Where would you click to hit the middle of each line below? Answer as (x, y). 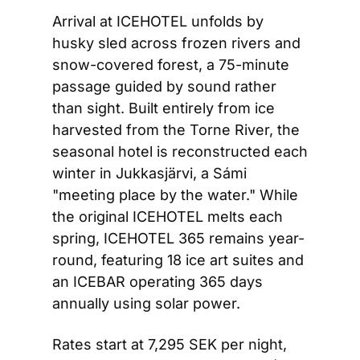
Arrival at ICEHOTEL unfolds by (158, 22)
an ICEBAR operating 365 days (157, 282)
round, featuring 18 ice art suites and (178, 260)
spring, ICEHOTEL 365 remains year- (178, 239)
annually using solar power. (146, 304)
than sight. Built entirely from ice (164, 108)
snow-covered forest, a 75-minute (171, 65)
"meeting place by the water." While (175, 195)
